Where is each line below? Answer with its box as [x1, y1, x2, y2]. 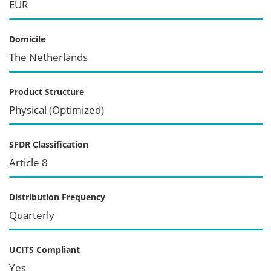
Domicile [9, 33, 45, 45]
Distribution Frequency [9, 191, 105, 203]
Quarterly [9, 207, 54, 222]
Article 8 [9, 155, 48, 169]
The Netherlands [9, 50, 88, 64]
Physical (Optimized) [9, 102, 104, 117]
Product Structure [9, 85, 84, 97]
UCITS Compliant [9, 243, 80, 255]
